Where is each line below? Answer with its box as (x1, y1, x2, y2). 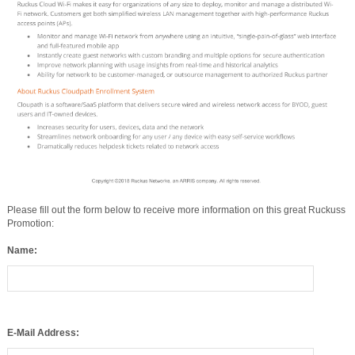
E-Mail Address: (6, 303, 79, 315)
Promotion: (6, 218, 54, 230)
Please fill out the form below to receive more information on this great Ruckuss (6, 204, 345, 216)
